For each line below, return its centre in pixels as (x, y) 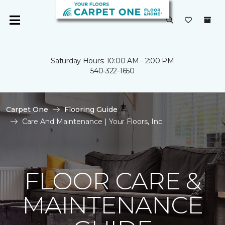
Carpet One (27, 109)
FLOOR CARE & (113, 181)
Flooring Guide (91, 109)
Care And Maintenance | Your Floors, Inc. (93, 122)
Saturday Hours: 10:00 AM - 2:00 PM (113, 61)
